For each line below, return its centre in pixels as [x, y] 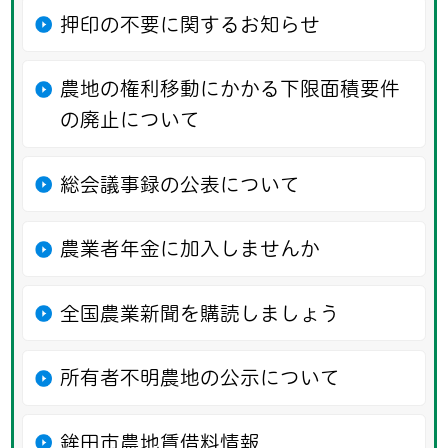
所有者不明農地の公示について [199, 378]
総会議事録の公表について [179, 184]
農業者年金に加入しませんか [189, 249]
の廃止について [129, 120]
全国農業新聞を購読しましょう [199, 313]
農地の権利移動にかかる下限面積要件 [229, 89]
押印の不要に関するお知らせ [189, 24]
